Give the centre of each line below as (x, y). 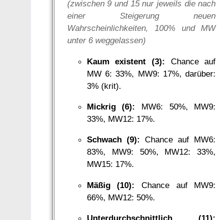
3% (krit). (104, 86)
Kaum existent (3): (126, 61)
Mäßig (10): (111, 185)
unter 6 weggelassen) (106, 41)
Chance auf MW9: (175, 185)
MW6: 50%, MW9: (176, 107)
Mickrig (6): (111, 107)
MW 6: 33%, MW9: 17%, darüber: (151, 73)
